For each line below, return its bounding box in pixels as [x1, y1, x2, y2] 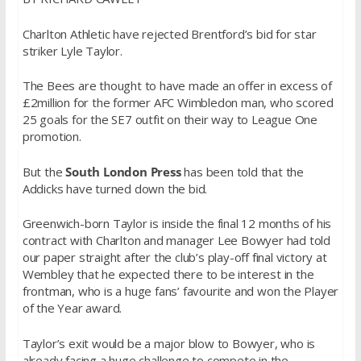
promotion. [22, 128, 81, 145]
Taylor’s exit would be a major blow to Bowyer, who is [22, 334, 316, 351]
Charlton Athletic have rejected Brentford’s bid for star [22, 25, 317, 42]
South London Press [65, 163, 181, 180]
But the [22, 163, 66, 180]
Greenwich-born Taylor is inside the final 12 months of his [22, 215, 332, 232]
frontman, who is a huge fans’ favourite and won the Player [22, 283, 339, 300]
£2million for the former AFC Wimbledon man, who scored [22, 94, 334, 111]
